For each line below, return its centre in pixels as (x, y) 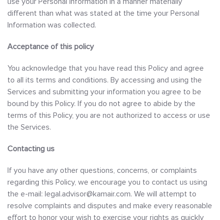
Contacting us (31, 149)
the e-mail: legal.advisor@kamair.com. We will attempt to (102, 194)
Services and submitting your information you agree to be (104, 92)
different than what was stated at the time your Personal (103, 13)
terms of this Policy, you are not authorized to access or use (109, 115)
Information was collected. (52, 25)
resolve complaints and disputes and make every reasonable (110, 206)
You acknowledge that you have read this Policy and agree (106, 68)
